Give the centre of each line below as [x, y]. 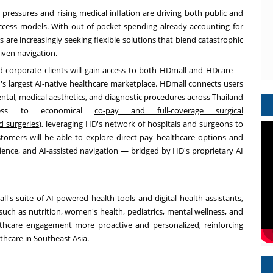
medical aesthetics [52, 97]
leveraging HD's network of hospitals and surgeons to [143, 124]
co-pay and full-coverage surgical [169, 111]
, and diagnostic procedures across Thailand [164, 97]
